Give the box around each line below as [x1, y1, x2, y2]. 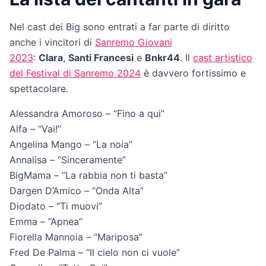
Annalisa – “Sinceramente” [9, 154, 126, 166]
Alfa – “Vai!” [9, 123, 61, 135]
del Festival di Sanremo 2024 [9, 67, 141, 80]
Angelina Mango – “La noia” [9, 138, 132, 151]
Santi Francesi [68, 52, 134, 64]
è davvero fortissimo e [141, 67, 246, 80]
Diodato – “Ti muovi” [9, 200, 102, 213]
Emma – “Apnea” [9, 216, 83, 228]
